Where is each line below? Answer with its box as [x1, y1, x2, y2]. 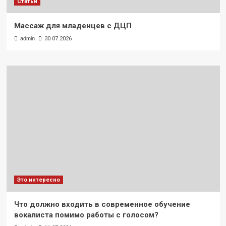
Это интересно [17, 177, 60, 184]
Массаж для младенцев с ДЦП [14, 21, 132, 31]
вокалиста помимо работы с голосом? [14, 210, 158, 220]
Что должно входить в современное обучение [14, 200, 190, 209]
